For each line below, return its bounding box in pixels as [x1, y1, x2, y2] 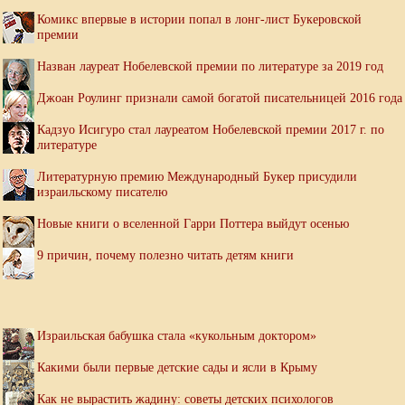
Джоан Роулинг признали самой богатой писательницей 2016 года [37, 90, 402, 106]
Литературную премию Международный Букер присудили [37, 169, 357, 184]
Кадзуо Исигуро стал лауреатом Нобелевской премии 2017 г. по [37, 122, 384, 137]
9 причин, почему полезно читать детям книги [37, 248, 294, 263]
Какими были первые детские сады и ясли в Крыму [37, 360, 317, 375]
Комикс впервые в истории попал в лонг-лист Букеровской [37, 12, 362, 27]
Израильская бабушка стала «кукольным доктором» [37, 328, 316, 344]
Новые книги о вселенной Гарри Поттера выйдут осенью [37, 216, 349, 231]
